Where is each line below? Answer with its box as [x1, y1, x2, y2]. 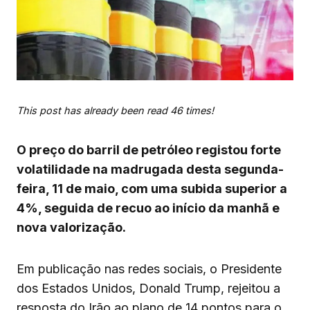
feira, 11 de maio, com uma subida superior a [17, 181, 287, 197]
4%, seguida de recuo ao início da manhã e [17, 201, 280, 216]
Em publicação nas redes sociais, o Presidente [17, 262, 282, 277]
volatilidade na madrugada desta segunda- [17, 162, 284, 177]
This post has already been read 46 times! [17, 104, 214, 117]
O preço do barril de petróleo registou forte [17, 143, 281, 158]
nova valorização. [17, 220, 126, 235]
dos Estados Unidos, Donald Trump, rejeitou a [17, 281, 280, 296]
